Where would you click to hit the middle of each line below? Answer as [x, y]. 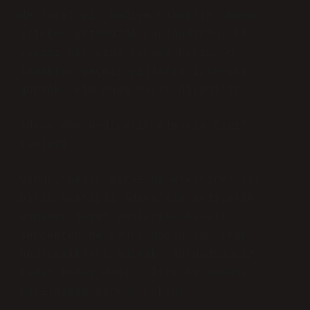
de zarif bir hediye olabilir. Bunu [137, 16]
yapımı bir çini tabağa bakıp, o [127, 53]
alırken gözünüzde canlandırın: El [134, 35]
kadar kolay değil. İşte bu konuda [134, 273]
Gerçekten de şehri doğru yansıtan [134, 236]
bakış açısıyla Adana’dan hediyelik [137, 199]
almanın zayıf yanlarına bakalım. [130, 217]
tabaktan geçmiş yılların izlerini [134, 72]
